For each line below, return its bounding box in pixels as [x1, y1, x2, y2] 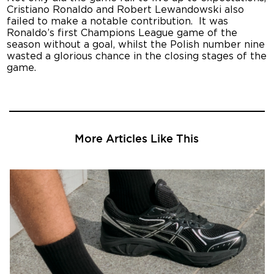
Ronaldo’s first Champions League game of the [7, 28, 238, 38]
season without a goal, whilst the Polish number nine [7, 39, 265, 50]
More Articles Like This [75, 132, 199, 145]
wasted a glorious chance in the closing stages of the [7, 51, 267, 61]
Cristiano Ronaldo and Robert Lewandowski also [7, 4, 245, 15]
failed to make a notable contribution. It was [7, 16, 229, 26]
